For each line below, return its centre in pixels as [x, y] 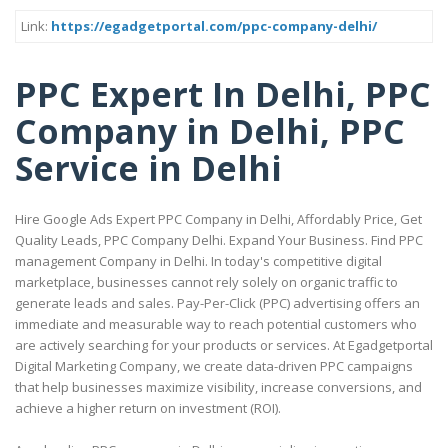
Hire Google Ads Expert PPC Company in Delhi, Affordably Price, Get [218, 219]
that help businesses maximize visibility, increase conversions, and [218, 387]
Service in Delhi [148, 167]
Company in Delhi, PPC [210, 130]
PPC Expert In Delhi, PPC [223, 93]
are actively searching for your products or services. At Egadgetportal [224, 345]
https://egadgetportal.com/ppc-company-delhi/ [214, 26]
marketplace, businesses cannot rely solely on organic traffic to [206, 282]
